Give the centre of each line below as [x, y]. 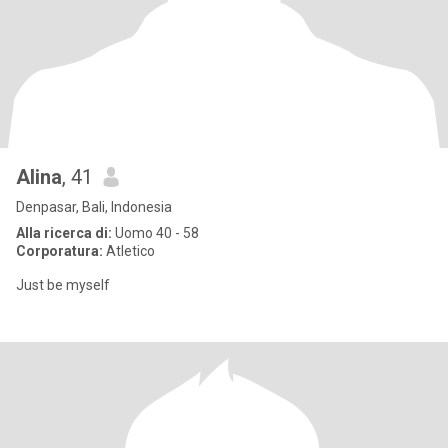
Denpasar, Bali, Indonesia [94, 207]
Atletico [129, 251]
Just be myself [63, 285]
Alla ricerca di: [64, 233]
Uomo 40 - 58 [155, 233]
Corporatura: [59, 251]
